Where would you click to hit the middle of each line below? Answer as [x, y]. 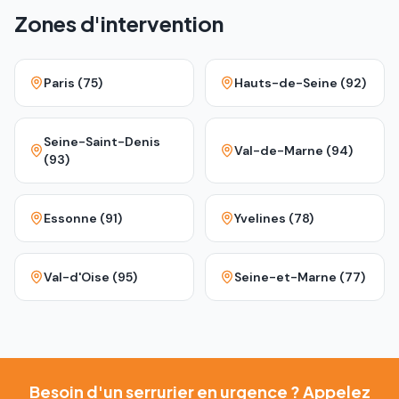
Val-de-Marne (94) [293, 151]
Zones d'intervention [119, 23]
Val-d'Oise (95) [90, 277]
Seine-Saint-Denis [102, 142]
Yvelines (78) [274, 218]
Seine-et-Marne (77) [300, 277]
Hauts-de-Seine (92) [300, 83]
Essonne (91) [83, 218]
